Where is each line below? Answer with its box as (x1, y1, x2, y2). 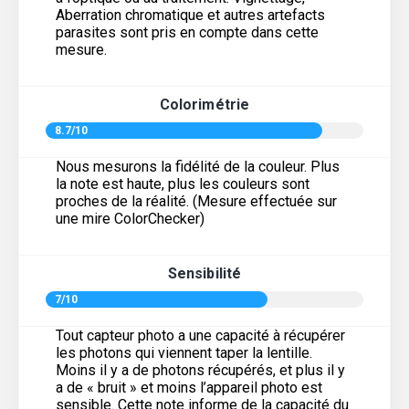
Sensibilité (167, 264, 242, 282)
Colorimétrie (159, 95, 250, 113)
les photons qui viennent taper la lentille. (56, 343, 312, 362)
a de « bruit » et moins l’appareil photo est (56, 378, 322, 396)
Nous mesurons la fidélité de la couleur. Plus (56, 157, 340, 175)
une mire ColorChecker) (56, 209, 204, 227)
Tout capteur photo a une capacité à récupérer (56, 326, 345, 344)
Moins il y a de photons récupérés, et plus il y (56, 361, 345, 379)
